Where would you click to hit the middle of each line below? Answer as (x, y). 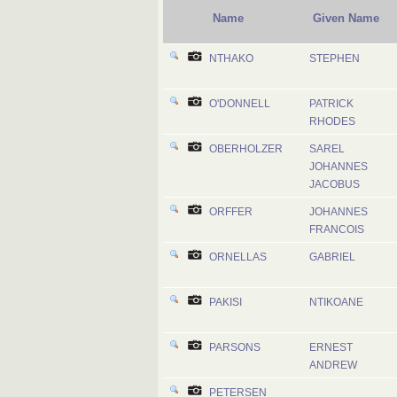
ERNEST (331, 347)
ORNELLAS (238, 257)
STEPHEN (335, 58)
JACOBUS (335, 184)
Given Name (346, 18)
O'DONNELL (240, 104)
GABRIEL (332, 257)
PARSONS (235, 347)
